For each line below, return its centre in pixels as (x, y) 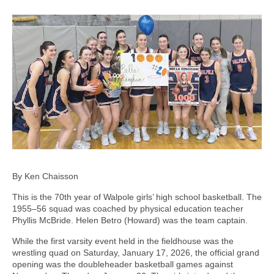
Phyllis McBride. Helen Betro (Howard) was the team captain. (130, 220)
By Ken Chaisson (45, 176)
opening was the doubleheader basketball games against (123, 264)
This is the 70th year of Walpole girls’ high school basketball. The (137, 197)
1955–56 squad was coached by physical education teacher (128, 208)
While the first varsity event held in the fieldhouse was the (123, 241)
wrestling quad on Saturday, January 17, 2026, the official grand (136, 252)
